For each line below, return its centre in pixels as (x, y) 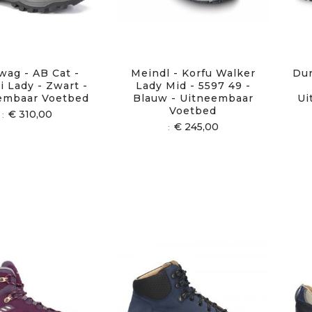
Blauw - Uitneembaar (193, 99)
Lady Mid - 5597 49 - (193, 86)
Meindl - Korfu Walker (193, 73)
